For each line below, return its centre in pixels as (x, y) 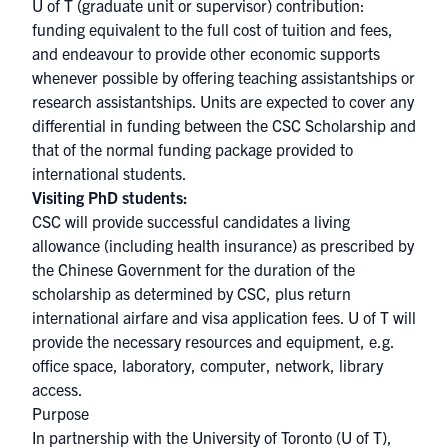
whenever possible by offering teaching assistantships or (223, 77)
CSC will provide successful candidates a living (191, 221)
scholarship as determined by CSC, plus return (191, 293)
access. (57, 389)
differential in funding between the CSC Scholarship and (224, 125)
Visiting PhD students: (110, 197)
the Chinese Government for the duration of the (193, 269)
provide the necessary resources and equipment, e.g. (213, 341)
